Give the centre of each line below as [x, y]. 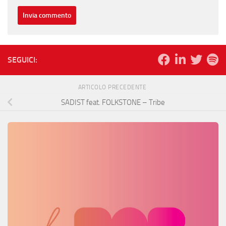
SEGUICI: [22, 60]
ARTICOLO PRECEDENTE [113, 87]
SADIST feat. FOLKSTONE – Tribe [113, 102]
